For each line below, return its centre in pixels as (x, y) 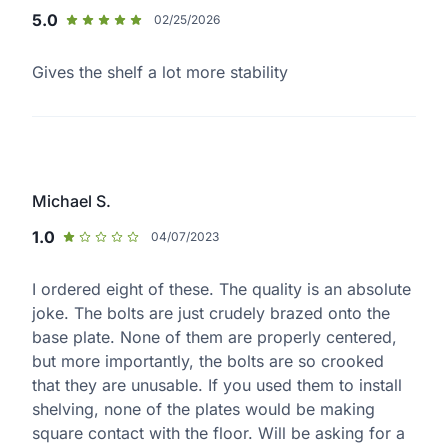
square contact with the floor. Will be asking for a (218, 433)
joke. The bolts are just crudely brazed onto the (211, 313)
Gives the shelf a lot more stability (160, 72)
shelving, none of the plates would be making (203, 409)
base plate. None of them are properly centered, (214, 337)
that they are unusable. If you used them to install (217, 385)
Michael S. (71, 201)
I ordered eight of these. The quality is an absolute (221, 289)
